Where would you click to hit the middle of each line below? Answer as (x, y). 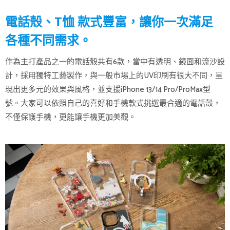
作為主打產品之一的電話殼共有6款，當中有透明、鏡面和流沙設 (115, 62)
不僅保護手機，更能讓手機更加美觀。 (71, 117)
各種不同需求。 (48, 40)
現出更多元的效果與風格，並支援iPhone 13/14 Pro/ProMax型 (108, 90)
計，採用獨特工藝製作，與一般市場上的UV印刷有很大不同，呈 (114, 76)
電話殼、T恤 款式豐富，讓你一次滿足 (109, 21)
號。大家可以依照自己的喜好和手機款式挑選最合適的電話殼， (113, 103)
